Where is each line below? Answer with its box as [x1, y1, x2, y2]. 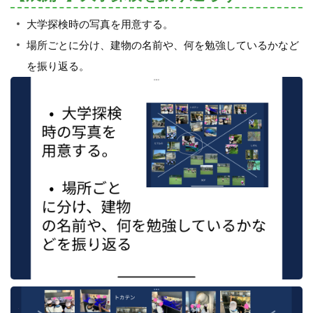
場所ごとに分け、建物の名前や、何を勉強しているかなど [26, 39, 299, 52]
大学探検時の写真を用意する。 [26, 18, 173, 31]
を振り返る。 [26, 60, 89, 73]
